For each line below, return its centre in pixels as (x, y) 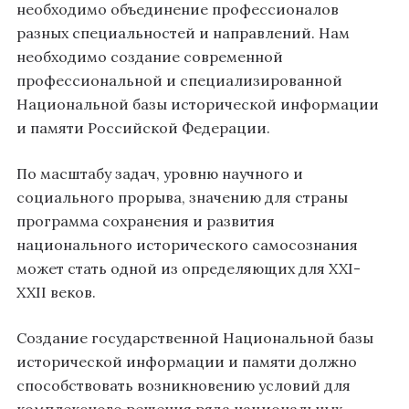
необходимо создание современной (150, 57)
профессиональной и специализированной (179, 81)
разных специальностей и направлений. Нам (183, 33)
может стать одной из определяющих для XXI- (189, 269)
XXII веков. (56, 293)
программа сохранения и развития (146, 221)
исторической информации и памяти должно (187, 362)
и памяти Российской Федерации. (143, 128)
